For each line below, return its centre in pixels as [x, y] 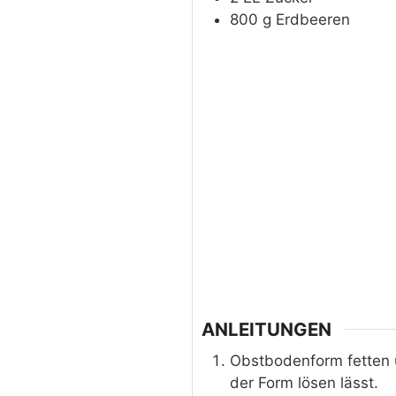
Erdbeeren [312, 20]
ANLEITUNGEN [266, 329]
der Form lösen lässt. [304, 382]
